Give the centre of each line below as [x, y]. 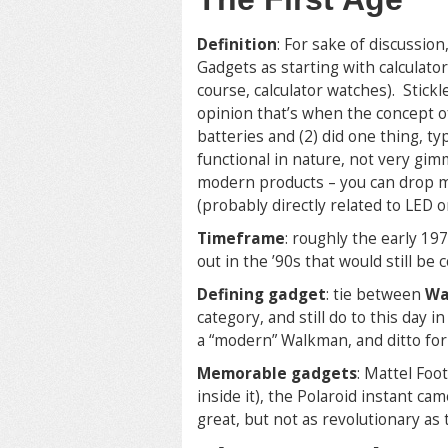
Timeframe [241, 238]
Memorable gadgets [277, 373]
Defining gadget [261, 294]
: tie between [375, 294]
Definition [237, 44]
